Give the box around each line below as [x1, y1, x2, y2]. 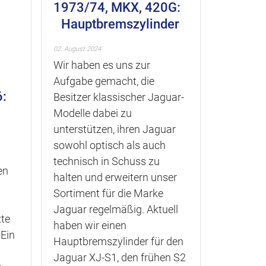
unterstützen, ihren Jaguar [53, 123, 176, 135]
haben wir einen [53, 219, 126, 232]
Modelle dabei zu [53, 107, 132, 119]
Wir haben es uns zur [53, 59, 150, 71]
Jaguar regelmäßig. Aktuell [53, 203, 178, 216]
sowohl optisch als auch [53, 139, 166, 151]
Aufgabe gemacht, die [53, 75, 154, 87]
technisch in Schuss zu [53, 155, 160, 167]
